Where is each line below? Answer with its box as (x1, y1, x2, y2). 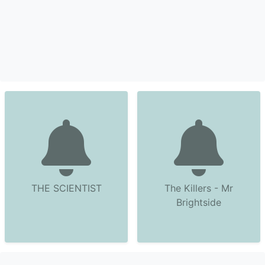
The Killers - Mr (164, 182, 233, 194)
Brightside (176, 196, 221, 208)
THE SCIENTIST (31, 182, 102, 194)
